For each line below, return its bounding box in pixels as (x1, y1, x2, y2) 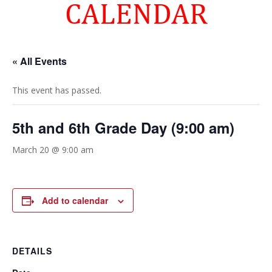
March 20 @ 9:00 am (12, 144, 93, 155)
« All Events (12, 54, 67, 68)
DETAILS (12, 245, 52, 257)
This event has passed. (12, 84, 101, 96)
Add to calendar (42, 194, 108, 206)
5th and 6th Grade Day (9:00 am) (12, 117, 234, 138)
